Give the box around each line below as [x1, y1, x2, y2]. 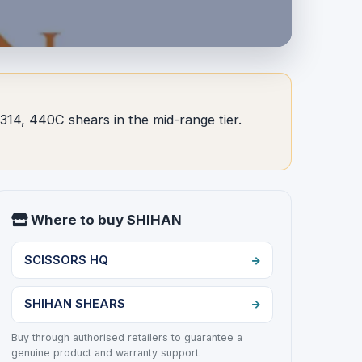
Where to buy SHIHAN [27, 211, 183, 228]
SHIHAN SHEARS [23, 297, 125, 312]
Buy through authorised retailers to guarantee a [11, 330, 243, 343]
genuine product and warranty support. [11, 346, 202, 359]
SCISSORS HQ [23, 252, 108, 267]
